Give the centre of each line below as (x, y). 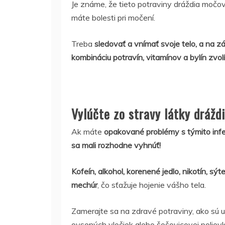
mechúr (84, 185)
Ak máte (88, 132)
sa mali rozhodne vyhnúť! (116, 145)
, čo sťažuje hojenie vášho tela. (152, 185)
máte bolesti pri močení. (113, 18)
